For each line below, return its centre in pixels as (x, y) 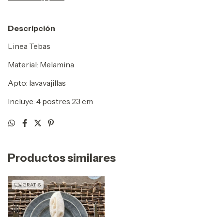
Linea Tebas (29, 46)
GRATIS (31, 185)
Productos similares (62, 158)
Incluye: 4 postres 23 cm (50, 101)
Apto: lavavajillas (37, 83)
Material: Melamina (41, 65)
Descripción (31, 28)
